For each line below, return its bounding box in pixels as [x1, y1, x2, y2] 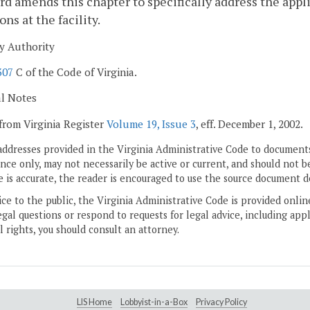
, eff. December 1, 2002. [196, 116, 303, 131]
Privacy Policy [196, 296, 247, 307]
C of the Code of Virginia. [13, 64, 137, 79]
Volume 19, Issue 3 [107, 116, 196, 131]
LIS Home [77, 296, 112, 307]
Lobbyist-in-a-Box [120, 296, 188, 307]
